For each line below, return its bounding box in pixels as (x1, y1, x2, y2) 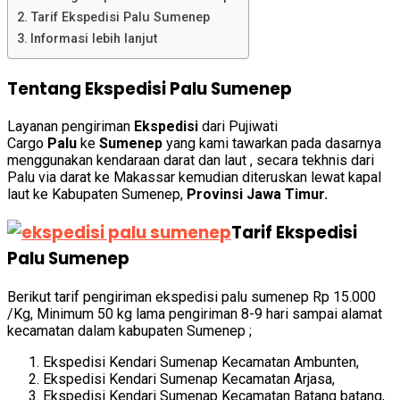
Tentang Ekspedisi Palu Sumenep (7, 76, 292, 101)
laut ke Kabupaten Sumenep (7, 186, 180, 204)
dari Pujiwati (198, 118, 278, 136)
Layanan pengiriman (7, 118, 134, 136)
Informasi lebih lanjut (29, 31, 158, 46)
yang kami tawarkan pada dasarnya (162, 135, 381, 153)
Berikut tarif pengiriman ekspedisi (7, 287, 218, 305)
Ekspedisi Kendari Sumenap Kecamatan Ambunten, (43, 353, 359, 371)
